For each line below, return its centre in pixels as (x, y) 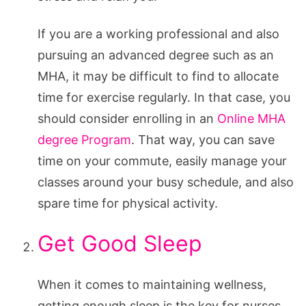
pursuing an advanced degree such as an (156, 55)
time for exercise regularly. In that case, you (164, 97)
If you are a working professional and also (158, 33)
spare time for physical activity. (128, 203)
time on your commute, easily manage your (162, 161)
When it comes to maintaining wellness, (152, 284)
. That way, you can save (203, 139)
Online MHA (251, 118)
